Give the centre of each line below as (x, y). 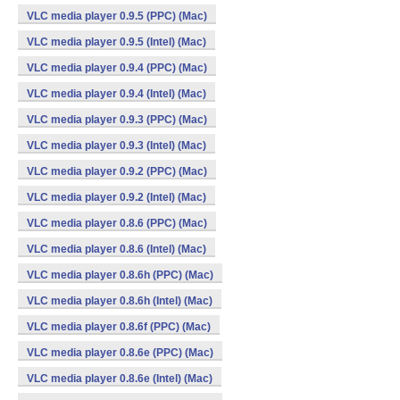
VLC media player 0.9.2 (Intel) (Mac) (117, 197)
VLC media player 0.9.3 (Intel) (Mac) (117, 146)
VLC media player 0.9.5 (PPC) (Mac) (117, 16)
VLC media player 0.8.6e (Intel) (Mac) (120, 379)
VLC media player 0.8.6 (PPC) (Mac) (117, 223)
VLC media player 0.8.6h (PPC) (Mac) (120, 275)
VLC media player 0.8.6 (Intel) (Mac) (117, 249)
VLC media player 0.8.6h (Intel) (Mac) (120, 301)
